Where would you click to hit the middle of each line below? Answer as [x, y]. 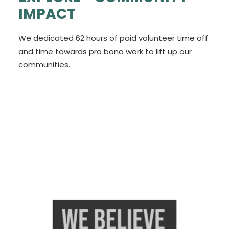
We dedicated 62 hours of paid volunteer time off [113, 38]
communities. [44, 65]
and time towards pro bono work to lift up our [105, 51]
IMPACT [47, 14]
